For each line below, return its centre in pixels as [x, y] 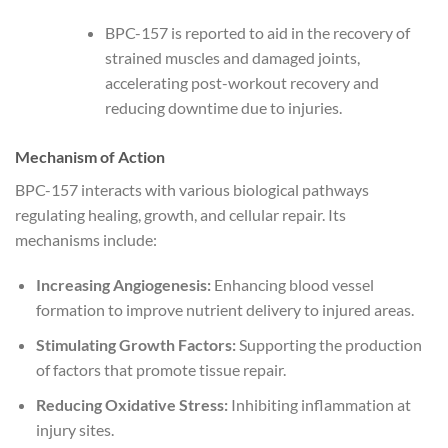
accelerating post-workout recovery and [241, 82]
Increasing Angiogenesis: [123, 285]
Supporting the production [328, 344]
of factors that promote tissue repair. [160, 369]
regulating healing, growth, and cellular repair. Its [180, 214]
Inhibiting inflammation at [319, 404]
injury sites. [74, 429]
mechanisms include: [86, 239]
